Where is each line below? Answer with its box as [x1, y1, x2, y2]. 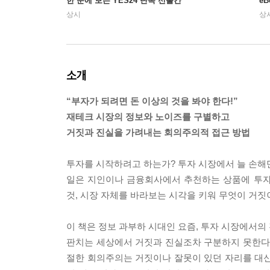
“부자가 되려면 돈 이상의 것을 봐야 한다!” [66, 96, 238, 107]
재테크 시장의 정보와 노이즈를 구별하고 [66, 111, 230, 122]
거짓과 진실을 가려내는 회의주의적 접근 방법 [66, 127, 250, 138]
